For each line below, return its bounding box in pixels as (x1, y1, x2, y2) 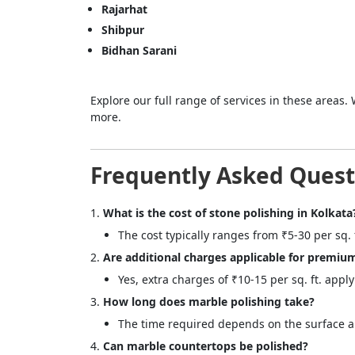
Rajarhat (101, 2, 147, 17)
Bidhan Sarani (101, 43, 177, 59)
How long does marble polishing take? (103, 294, 315, 310)
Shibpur (101, 22, 144, 38)
